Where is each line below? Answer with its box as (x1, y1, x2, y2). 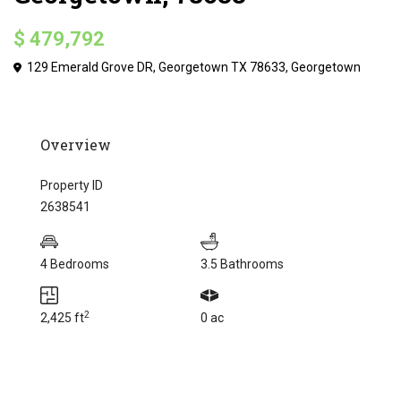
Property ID (40, 178, 104, 193)
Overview (40, 135, 112, 155)
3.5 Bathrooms (200, 257, 284, 272)
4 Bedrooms (40, 257, 110, 272)
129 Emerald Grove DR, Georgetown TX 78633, (24, 60, 292, 75)
